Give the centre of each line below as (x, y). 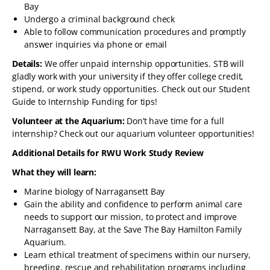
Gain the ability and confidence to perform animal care (133, 204)
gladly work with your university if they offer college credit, (128, 76)
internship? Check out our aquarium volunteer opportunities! (133, 133)
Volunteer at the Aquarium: (70, 121)
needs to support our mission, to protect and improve (130, 217)
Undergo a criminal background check (100, 19)
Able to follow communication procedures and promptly (135, 32)
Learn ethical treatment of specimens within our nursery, (138, 255)
